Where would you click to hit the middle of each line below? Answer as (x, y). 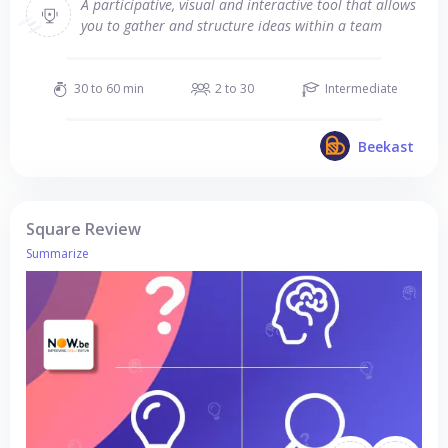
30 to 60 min (108, 88)
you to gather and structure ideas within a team (231, 25)
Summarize (57, 253)
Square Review (83, 229)
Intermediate (362, 88)
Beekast (386, 146)
